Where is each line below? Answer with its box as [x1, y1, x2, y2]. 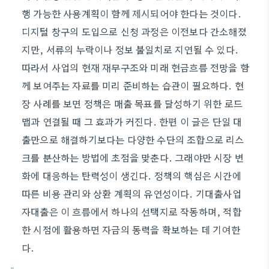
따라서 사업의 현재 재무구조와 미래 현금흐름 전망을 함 [22, 60, 250, 74]
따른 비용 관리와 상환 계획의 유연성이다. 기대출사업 [22, 186, 241, 201]
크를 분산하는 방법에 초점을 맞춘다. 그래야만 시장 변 [22, 150, 244, 165]
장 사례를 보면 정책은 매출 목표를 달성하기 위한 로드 [22, 96, 243, 110]
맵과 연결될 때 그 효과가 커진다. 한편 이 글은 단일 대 [22, 114, 243, 128]
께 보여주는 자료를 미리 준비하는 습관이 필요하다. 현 [22, 78, 244, 92]
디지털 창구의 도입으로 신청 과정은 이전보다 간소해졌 [22, 24, 247, 38]
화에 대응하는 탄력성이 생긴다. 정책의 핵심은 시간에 [22, 168, 241, 183]
